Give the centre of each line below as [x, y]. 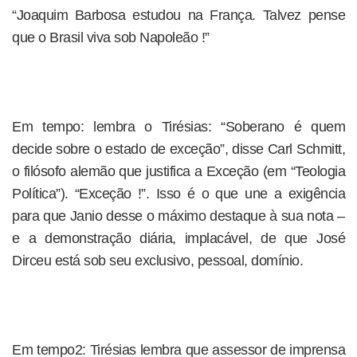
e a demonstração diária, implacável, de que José [178, 238]
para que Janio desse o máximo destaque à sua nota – [178, 216]
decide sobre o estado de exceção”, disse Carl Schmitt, [178, 149]
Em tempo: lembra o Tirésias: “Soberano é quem [178, 127]
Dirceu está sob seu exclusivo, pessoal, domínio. [157, 261]
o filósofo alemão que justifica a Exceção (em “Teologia [178, 171]
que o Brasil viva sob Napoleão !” [111, 37]
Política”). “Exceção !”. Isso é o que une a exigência [178, 194]
